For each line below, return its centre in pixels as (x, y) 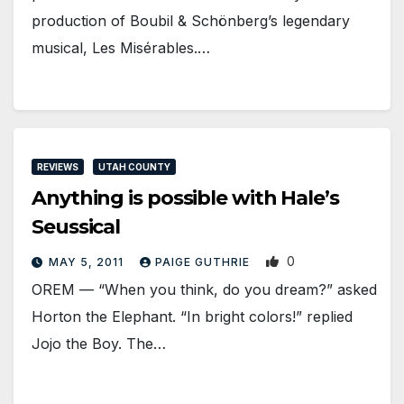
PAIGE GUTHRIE (204, 262)
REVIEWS (58, 167)
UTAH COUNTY (134, 167)
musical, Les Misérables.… (121, 47)
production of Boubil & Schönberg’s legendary (191, 20)
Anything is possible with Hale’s (185, 198)
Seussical (76, 227)
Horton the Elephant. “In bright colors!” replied (192, 317)
